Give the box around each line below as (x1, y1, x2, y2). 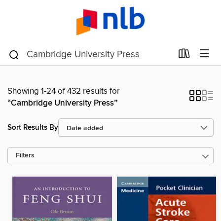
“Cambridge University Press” (7, 98, 117, 109)
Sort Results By (7, 122, 58, 132)
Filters (16, 151, 35, 160)
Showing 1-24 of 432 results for (7, 86, 120, 97)
